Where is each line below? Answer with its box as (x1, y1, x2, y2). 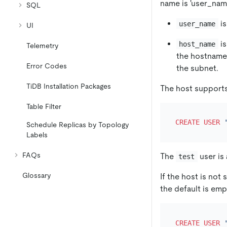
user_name (179, 19, 216, 28)
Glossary (22, 171, 51, 179)
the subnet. (176, 63, 218, 73)
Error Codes (26, 62, 67, 70)
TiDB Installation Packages (26, 82, 111, 90)
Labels (26, 131, 48, 139)
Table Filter (26, 102, 61, 110)
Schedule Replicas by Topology (26, 121, 129, 129)
